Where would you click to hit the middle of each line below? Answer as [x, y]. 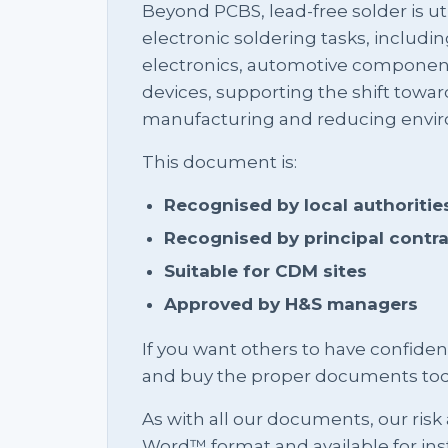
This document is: [219, 161]
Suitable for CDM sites [265, 270]
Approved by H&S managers [291, 303]
